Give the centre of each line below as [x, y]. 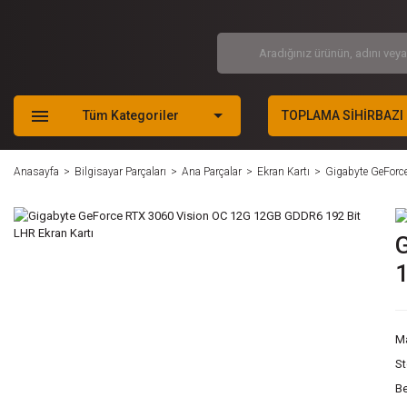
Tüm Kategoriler [131, 115]
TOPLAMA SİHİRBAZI [342, 115]
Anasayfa [36, 172]
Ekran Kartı [283, 172]
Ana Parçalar [212, 172]
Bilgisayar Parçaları [120, 172]
